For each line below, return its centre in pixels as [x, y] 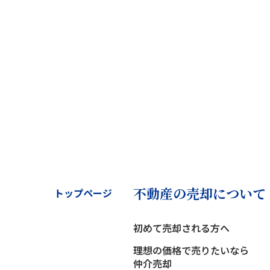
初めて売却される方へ [181, 228]
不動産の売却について [199, 193]
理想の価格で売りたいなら [191, 250]
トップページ [83, 193]
